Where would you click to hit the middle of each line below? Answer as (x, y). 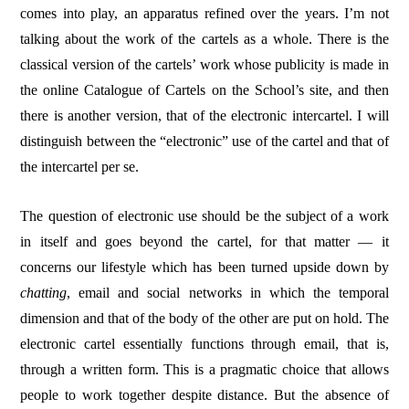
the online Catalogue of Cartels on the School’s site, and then (204, 89)
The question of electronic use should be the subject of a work (204, 215)
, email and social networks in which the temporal (228, 292)
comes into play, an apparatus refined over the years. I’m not (204, 13)
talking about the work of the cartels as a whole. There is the (204, 38)
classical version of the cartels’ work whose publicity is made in (204, 64)
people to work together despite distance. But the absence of (204, 394)
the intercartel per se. (80, 166)
